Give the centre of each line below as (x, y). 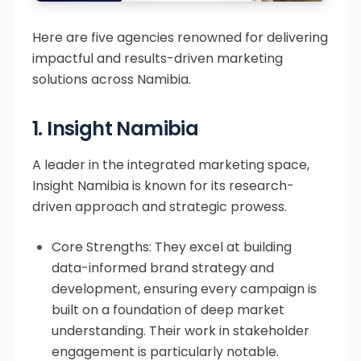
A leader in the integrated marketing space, (171, 165)
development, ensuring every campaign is (184, 289)
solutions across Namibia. (112, 80)
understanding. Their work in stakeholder (180, 331)
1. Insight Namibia (116, 129)
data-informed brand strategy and (163, 268)
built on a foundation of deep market (168, 310)
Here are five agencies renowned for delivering (180, 38)
